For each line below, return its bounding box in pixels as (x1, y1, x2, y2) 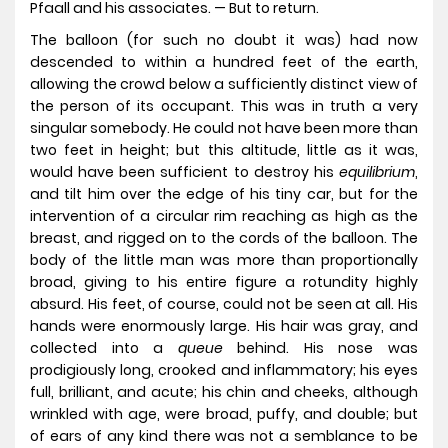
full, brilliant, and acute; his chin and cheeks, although (30, 382, 418, 403)
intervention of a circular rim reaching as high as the (30, 206, 418, 227)
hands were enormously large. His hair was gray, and (30, 316, 418, 337)
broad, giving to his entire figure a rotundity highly (30, 272, 418, 293)
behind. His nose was (222, 338, 419, 359)
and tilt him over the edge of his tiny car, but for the (30, 184, 418, 205)
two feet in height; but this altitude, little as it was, (30, 140, 418, 161)
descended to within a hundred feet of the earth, (30, 52, 418, 73)
